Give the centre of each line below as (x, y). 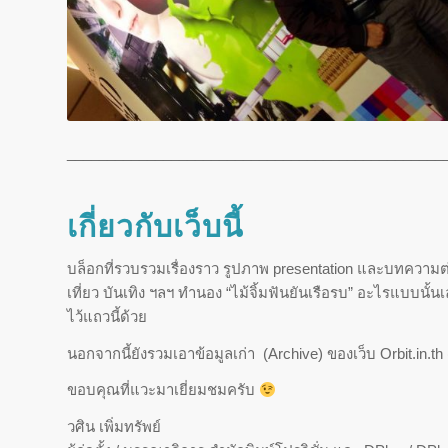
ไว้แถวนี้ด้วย (107, 316)
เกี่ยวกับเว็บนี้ (155, 226)
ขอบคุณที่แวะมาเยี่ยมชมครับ (163, 390)
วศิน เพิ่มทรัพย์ (114, 426)
